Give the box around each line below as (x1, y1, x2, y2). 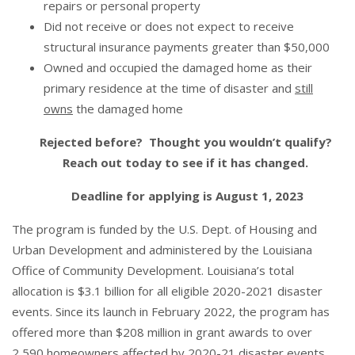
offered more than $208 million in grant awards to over (12, 323, 312, 340)
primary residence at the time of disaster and (44, 79, 295, 96)
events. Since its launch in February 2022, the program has (12, 303, 330, 319)
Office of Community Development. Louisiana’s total (12, 261, 294, 278)
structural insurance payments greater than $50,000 (44, 38, 330, 55)
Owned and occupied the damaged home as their (44, 59, 312, 75)
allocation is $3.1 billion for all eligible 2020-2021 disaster (12, 282, 323, 299)
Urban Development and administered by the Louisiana (12, 241, 312, 258)
